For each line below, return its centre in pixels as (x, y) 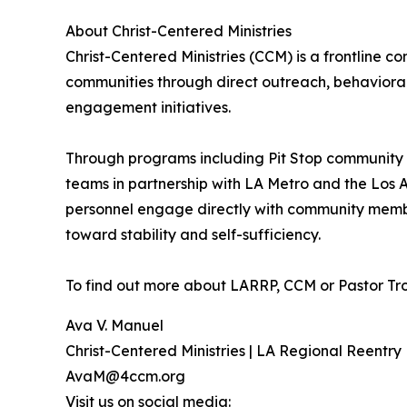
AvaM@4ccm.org (125, 377)
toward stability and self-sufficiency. (193, 235)
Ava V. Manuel (114, 326)
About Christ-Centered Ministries (179, 31)
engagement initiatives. (148, 108)
